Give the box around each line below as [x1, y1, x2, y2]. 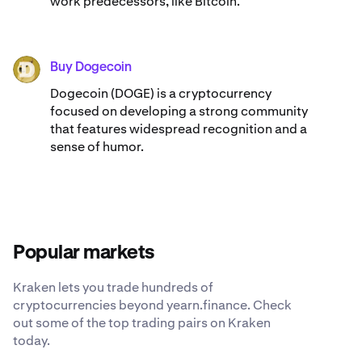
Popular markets [13, 242, 155, 263]
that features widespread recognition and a [50, 120, 307, 137]
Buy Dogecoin [50, 61, 132, 74]
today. [13, 331, 50, 349]
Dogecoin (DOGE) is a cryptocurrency [50, 84, 271, 102]
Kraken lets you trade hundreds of [13, 278, 213, 296]
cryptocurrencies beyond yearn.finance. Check [13, 296, 292, 314]
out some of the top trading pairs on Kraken [13, 314, 271, 331]
